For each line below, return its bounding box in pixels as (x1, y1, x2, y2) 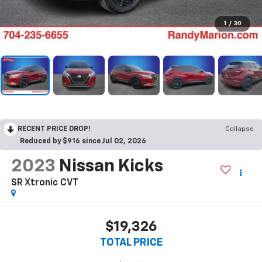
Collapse (225, 125, 254, 133)
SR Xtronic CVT (11, 178, 78, 188)
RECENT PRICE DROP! (18, 125, 91, 133)
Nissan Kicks (58, 157, 163, 175)
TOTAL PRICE (99, 237, 163, 249)
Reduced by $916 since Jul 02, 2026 (20, 137, 146, 145)
